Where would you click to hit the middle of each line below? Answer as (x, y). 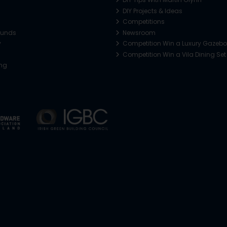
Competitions (143, 22)
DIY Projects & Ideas (152, 11)
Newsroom (139, 32)
